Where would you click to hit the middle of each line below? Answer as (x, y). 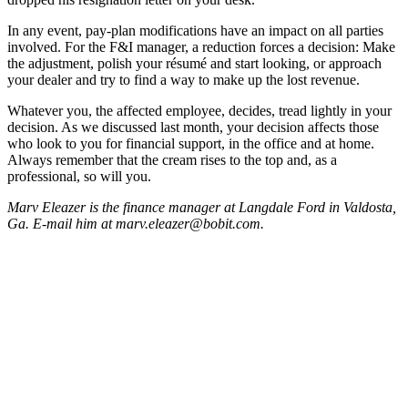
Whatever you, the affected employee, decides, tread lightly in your (199, 110)
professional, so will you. (79, 176)
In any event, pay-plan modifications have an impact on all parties (195, 30)
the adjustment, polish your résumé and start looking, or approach (194, 63)
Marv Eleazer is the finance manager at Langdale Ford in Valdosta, (202, 207)
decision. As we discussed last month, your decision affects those (193, 127)
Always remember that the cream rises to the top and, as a (172, 159)
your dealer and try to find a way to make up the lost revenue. (184, 79)
